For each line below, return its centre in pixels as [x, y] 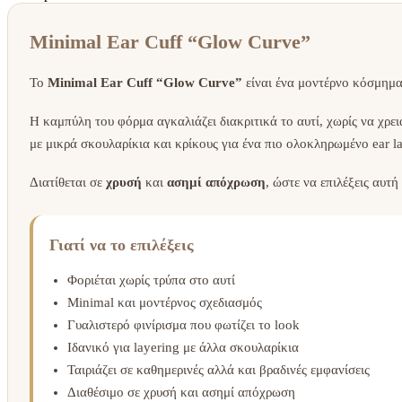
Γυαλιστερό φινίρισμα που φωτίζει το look [184, 324]
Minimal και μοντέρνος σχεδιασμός [165, 302]
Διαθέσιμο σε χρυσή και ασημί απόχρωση [181, 392]
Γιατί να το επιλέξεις [122, 245]
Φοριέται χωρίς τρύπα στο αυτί [151, 280]
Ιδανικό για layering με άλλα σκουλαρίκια [183, 347]
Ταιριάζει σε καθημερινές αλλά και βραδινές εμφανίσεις [218, 369]
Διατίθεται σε [68, 182]
